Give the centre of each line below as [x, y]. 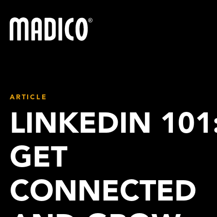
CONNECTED [103, 193]
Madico [23, 23]
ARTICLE [29, 98]
